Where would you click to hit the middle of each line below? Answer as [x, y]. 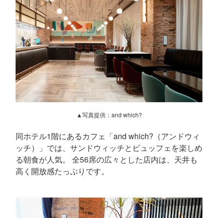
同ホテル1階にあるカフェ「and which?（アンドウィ [108, 136]
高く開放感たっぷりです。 [62, 171]
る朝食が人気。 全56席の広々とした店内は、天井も [107, 159]
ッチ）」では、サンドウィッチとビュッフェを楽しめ [109, 147]
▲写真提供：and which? [109, 114]
